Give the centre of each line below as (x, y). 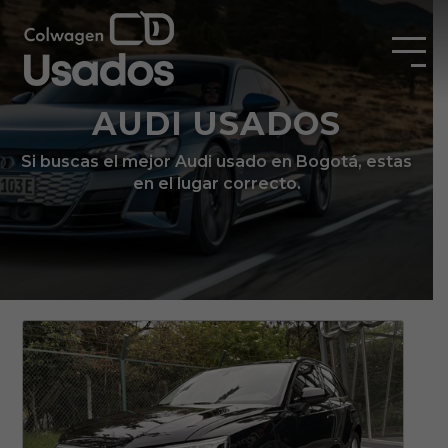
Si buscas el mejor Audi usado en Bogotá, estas (216, 161)
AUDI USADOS (216, 123)
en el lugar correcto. (216, 183)
